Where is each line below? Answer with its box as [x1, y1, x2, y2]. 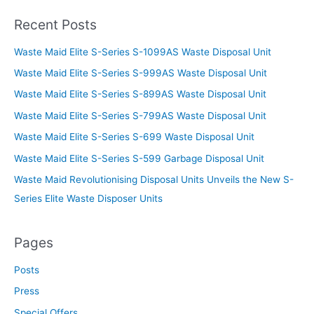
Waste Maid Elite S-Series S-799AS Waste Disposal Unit [14, 109, 266, 121]
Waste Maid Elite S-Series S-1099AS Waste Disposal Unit [14, 46, 271, 57]
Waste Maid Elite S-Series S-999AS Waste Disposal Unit [14, 67, 267, 79]
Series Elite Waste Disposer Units [14, 193, 163, 205]
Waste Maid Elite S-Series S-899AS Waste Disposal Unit [14, 88, 266, 100]
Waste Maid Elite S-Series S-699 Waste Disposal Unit [14, 131, 254, 143]
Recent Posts [14, 16, 97, 34]
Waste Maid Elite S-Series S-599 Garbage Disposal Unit [14, 152, 264, 164]
